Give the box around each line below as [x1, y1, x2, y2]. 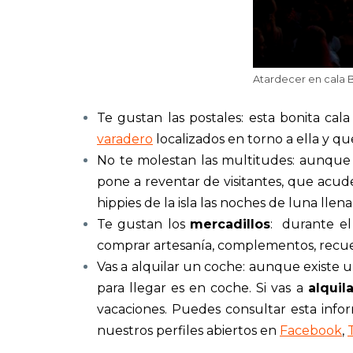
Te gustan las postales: [97, 110, 249, 125]
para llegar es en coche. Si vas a [97, 280, 308, 295]
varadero [97, 131, 153, 147]
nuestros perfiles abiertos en [97, 322, 280, 338]
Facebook [280, 322, 342, 338]
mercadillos [189, 216, 270, 232]
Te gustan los [97, 216, 190, 232]
